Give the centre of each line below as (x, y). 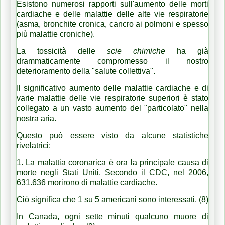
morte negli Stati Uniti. (61, 172)
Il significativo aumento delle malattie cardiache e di (113, 88)
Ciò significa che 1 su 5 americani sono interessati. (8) (113, 199)
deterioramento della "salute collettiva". (87, 71)
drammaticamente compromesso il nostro (113, 61)
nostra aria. (37, 118)
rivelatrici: (34, 145)
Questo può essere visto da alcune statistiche (113, 135)
